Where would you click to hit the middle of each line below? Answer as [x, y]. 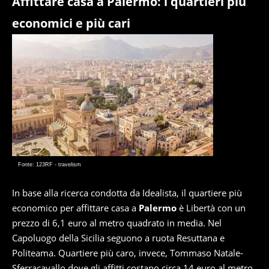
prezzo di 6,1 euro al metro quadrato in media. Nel [117, 223]
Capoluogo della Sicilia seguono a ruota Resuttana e [118, 238]
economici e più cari [71, 23]
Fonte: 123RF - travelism [50, 165]
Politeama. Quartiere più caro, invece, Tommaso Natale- [128, 253]
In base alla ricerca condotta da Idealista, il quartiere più [127, 193]
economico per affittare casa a [75, 208]
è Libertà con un [211, 208]
